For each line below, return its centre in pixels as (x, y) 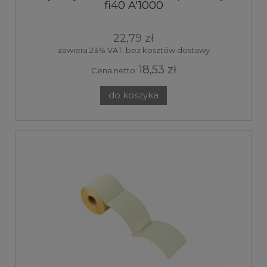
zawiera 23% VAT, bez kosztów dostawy (133, 50)
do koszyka (133, 96)
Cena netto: (115, 71)
